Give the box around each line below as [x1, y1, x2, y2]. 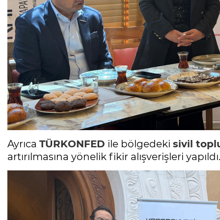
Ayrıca [7, 138, 39, 150]
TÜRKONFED [39, 138, 105, 150]
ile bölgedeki [105, 138, 173, 150]
